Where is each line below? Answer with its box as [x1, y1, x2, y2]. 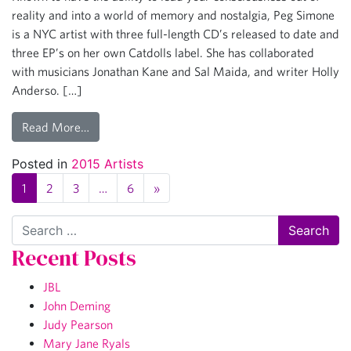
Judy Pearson [43, 317, 113, 331]
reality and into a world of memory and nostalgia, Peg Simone [12, 7, 335, 22]
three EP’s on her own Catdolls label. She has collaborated [12, 45, 314, 60]
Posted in [12, 155, 71, 172]
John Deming [43, 298, 110, 313]
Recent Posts [12, 242, 136, 273]
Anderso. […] [12, 82, 82, 97]
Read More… [22, 119, 89, 134]
